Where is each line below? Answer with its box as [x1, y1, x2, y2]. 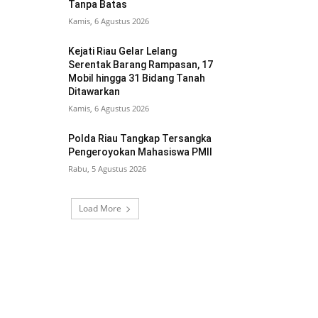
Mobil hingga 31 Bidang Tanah [68, 72, 206, 84]
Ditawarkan [68, 86, 121, 98]
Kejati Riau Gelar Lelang [68, 45, 177, 57]
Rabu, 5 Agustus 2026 [68, 163, 147, 175]
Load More [79, 202, 121, 215]
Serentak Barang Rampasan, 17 [68, 59, 214, 71]
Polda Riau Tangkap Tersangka [68, 133, 212, 145]
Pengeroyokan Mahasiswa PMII [68, 146, 213, 158]
